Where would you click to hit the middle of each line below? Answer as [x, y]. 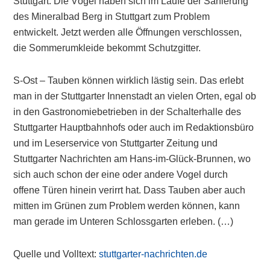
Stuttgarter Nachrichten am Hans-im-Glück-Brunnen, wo [132, 159]
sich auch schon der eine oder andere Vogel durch [121, 174]
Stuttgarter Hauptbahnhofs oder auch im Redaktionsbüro [134, 127]
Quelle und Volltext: [56, 254]
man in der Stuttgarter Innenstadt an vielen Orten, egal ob [135, 96]
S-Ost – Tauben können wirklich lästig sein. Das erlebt [129, 80]
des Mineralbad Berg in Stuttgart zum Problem [112, 17]
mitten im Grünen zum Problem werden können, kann [127, 206]
